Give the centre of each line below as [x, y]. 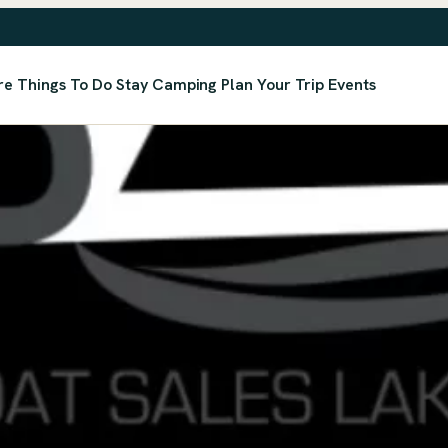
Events [352, 84]
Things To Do [65, 84]
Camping [184, 84]
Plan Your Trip [273, 84]
